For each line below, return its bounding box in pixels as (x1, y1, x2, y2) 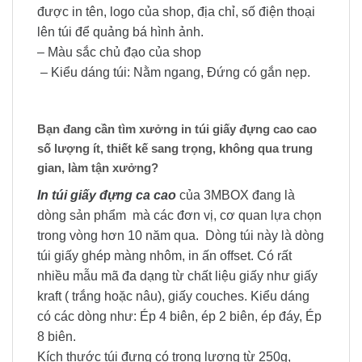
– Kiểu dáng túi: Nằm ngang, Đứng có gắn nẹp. (37, 65, 310, 79)
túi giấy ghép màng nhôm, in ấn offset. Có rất (37, 249, 292, 263)
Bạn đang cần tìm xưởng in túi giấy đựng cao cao (37, 122, 317, 137)
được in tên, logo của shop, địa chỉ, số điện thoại (37, 4, 315, 19)
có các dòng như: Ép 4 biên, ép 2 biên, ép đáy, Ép (37, 309, 322, 323)
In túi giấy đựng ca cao (37, 188, 179, 202)
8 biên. (37, 330, 76, 343)
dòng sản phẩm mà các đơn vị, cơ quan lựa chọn (37, 208, 322, 222)
